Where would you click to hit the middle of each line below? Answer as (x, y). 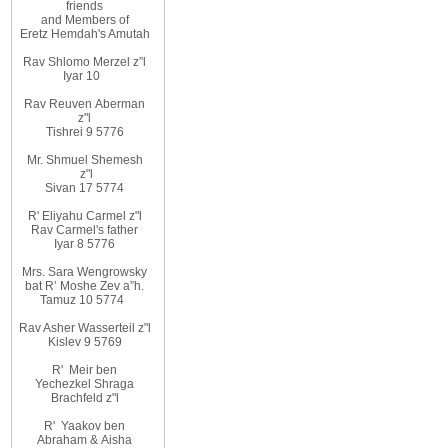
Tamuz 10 (67, 300)
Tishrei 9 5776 (84, 132)
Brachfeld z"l (84, 398)
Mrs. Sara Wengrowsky (85, 272)
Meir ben (93, 370)
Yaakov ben (93, 426)
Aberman (120, 104)
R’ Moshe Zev (83, 286)
